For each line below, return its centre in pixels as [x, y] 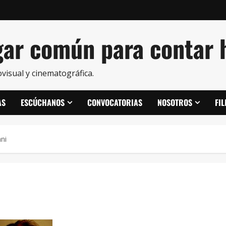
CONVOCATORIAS [115, 102]
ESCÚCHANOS [43, 102]
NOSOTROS [175, 102]
